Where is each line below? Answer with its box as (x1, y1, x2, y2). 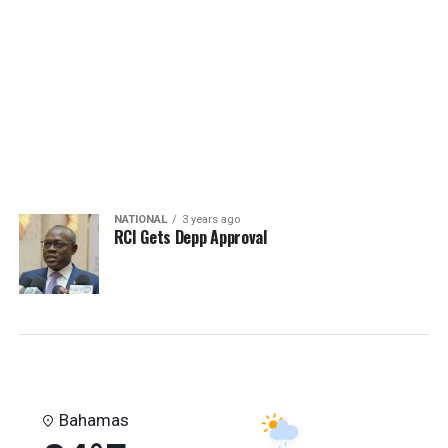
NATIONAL (113, 213, 167, 226)
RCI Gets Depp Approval (113, 225, 267, 249)
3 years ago (181, 213, 240, 226)
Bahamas (58, 410, 129, 430)
